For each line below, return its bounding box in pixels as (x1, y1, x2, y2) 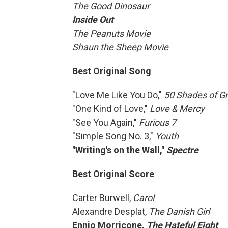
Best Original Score (72, 168, 154, 179)
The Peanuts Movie (72, 28, 151, 39)
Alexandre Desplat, (72, 206, 149, 217)
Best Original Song (72, 66, 151, 76)
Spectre (166, 145, 198, 155)
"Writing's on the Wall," (72, 145, 166, 155)
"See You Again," (72, 117, 139, 128)
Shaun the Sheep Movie (72, 42, 168, 52)
